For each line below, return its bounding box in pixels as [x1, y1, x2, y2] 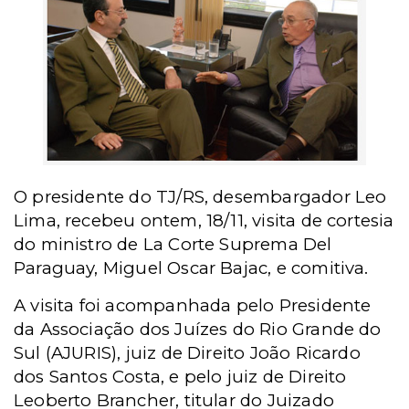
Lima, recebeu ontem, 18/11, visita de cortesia [14, 210, 394, 232]
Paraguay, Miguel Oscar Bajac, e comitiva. [14, 257, 369, 279]
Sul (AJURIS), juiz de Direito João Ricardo [14, 342, 361, 364]
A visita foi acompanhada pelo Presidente [14, 295, 372, 317]
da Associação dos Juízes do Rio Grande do [14, 319, 382, 341]
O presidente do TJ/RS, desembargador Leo [14, 186, 387, 208]
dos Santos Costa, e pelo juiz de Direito [14, 366, 347, 388]
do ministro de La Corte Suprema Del [14, 234, 332, 256]
